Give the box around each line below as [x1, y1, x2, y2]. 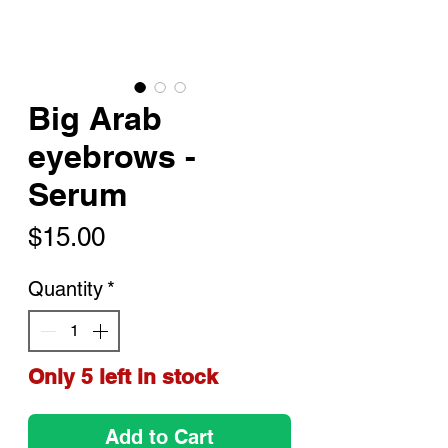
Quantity [28, 276, 103, 301]
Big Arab [28, 98, 162, 137]
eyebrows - [28, 136, 196, 175]
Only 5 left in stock [28, 363, 218, 389]
